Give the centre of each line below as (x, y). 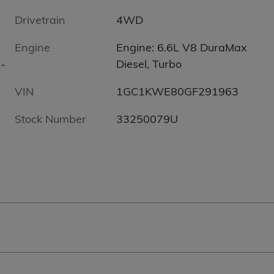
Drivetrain (40, 20)
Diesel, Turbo (149, 64)
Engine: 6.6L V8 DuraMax (182, 48)
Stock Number (50, 119)
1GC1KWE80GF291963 (178, 92)
